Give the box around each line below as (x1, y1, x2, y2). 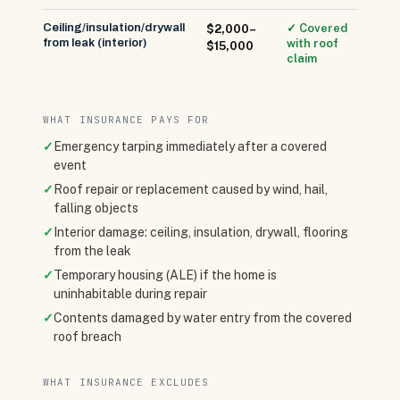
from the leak (54, 244, 131, 258)
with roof (287, 37, 338, 50)
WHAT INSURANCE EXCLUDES (43, 376, 210, 388)
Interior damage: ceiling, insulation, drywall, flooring (54, 225, 348, 239)
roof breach (54, 329, 121, 344)
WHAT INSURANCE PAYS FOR (43, 113, 210, 126)
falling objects (54, 201, 138, 215)
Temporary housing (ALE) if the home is (54, 268, 277, 282)
